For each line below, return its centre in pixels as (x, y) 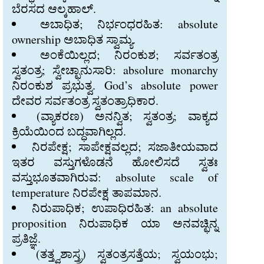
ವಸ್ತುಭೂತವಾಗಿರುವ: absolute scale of (115, 177)
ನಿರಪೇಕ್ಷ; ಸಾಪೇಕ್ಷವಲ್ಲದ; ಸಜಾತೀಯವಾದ (125, 146)
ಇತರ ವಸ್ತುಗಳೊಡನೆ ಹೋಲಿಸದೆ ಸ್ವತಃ (115, 162)
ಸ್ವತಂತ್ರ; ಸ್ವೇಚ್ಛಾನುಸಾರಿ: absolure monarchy (115, 70)
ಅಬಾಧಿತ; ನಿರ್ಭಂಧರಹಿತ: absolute (129, 24)
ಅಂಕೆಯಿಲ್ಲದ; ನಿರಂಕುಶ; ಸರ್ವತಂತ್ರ (129, 55)
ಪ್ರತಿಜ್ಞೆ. (26, 238)
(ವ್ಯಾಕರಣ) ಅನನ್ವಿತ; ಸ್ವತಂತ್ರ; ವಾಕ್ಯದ (127, 116)
